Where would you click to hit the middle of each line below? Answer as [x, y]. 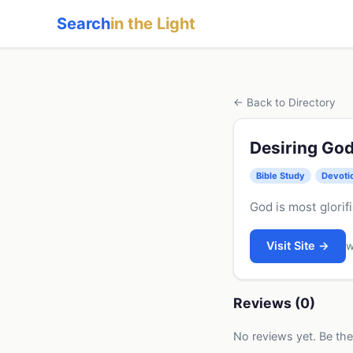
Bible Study [281, 175]
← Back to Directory [284, 102]
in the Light [153, 24]
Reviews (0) [274, 303]
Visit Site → [298, 246]
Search [84, 24]
